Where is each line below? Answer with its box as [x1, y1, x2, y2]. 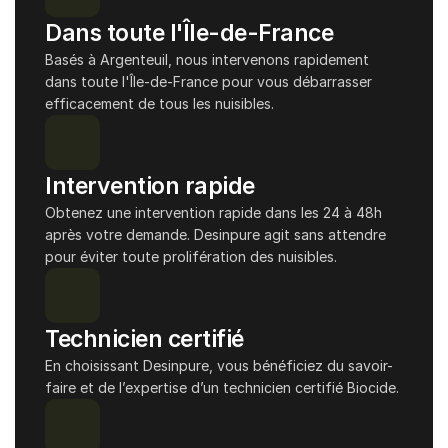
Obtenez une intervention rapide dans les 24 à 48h [45, 204, 382, 221]
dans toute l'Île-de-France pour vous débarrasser [45, 73, 372, 90]
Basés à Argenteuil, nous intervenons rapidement [45, 51, 369, 68]
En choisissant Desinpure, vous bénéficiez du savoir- [45, 357, 393, 374]
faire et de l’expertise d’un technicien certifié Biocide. [45, 379, 399, 396]
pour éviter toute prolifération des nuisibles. [45, 248, 337, 265]
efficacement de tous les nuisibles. [45, 95, 274, 112]
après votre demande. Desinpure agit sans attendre [45, 226, 386, 243]
